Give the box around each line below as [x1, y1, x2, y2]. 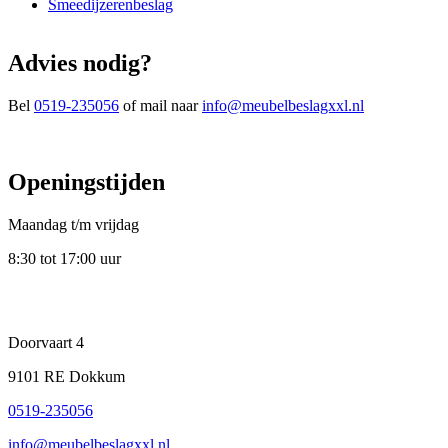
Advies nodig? [8, 49, 152, 76]
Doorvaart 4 [8, 333, 84, 351]
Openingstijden [8, 168, 165, 195]
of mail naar [119, 96, 202, 114]
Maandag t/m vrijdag [8, 215, 139, 233]
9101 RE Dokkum [8, 367, 125, 385]
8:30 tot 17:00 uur [8, 249, 121, 267]
